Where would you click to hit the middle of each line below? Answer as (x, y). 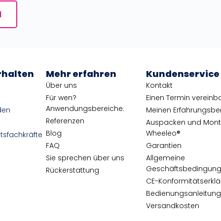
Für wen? (61, 97)
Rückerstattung (73, 170)
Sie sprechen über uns (85, 158)
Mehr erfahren (81, 74)
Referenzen (65, 121)
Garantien (164, 145)
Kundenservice (183, 74)
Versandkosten (173, 205)
